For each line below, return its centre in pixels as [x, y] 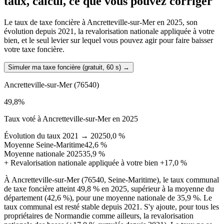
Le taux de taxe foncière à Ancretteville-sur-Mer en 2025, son [101, 22]
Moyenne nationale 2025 [43, 154]
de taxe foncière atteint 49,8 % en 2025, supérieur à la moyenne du [109, 189]
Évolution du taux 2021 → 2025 [55, 136]
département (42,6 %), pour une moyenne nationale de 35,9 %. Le [108, 198]
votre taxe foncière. [34, 49]
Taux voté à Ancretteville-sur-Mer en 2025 [71, 119]
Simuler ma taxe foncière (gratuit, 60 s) [64, 67]
